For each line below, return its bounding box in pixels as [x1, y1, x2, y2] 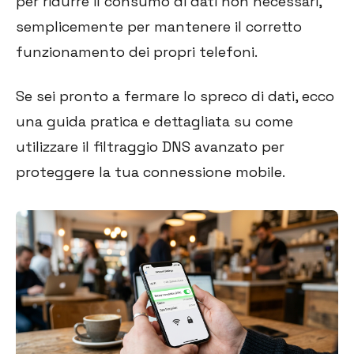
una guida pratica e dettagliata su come [16, 111, 293, 130]
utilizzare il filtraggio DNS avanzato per [16, 137, 284, 156]
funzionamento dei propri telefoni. [16, 42, 258, 61]
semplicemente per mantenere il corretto [16, 17, 302, 36]
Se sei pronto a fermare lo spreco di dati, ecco [16, 86, 334, 105]
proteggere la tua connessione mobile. [16, 162, 285, 181]
